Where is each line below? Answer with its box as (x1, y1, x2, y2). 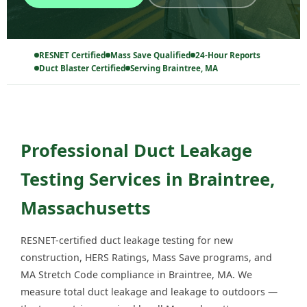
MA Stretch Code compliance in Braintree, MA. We (21, 268, 252, 282)
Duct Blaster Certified (39, 63, 125, 74)
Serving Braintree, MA (130, 63, 218, 74)
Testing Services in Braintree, (21, 167, 275, 191)
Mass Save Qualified (110, 50, 191, 61)
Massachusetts (21, 196, 151, 220)
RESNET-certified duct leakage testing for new (21, 234, 233, 247)
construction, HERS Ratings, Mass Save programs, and (21, 251, 272, 265)
